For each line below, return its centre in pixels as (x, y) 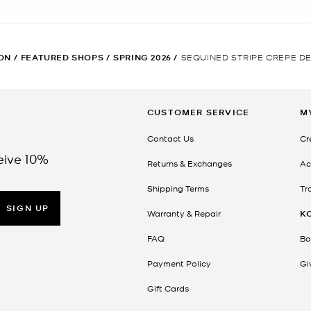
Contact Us (170, 138)
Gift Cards (168, 288)
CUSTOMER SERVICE (199, 112)
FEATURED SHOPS (62, 57)
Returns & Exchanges (190, 163)
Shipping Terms (178, 188)
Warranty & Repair (184, 213)
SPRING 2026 (142, 57)
